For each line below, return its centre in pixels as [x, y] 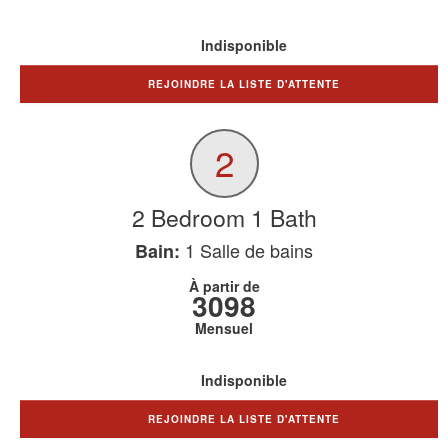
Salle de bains [254, 250]
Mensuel [224, 328]
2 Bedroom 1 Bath [224, 217]
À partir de [224, 286]
